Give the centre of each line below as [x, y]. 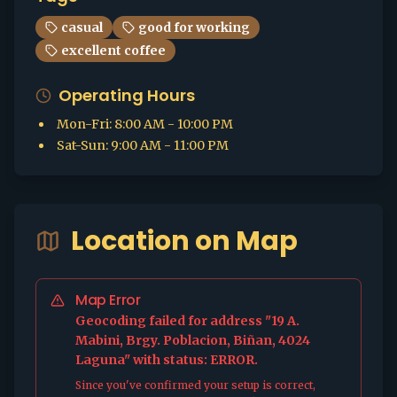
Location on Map [184, 241]
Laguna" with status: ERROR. [167, 360]
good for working [194, 27]
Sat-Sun [81, 145]
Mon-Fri [83, 124]
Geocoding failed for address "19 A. [187, 321]
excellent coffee [113, 51]
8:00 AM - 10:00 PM [174, 124]
